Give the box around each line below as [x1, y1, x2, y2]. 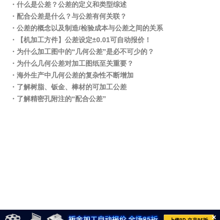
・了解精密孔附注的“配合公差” [10, 94, 107, 103]
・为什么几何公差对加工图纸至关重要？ [10, 59, 134, 67]
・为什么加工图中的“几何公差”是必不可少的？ [10, 47, 155, 55]
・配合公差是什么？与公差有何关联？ [10, 12, 127, 20]
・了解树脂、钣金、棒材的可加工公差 [10, 82, 127, 91]
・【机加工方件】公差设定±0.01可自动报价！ [10, 35, 152, 44]
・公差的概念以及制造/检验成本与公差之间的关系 [10, 24, 164, 32]
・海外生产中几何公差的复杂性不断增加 [10, 71, 134, 79]
